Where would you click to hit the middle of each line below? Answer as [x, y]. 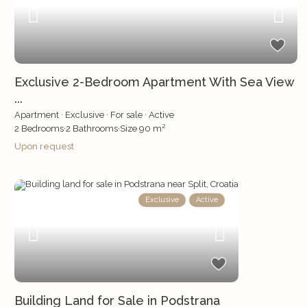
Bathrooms [94, 129]
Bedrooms [41, 129]
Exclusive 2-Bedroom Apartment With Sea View [154, 82]
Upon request [44, 147]
